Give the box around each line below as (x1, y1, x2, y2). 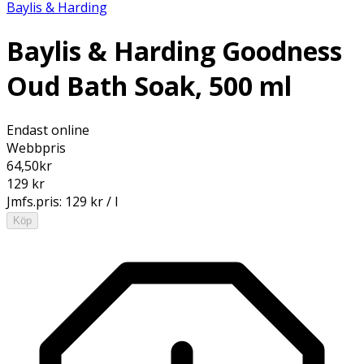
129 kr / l (65, 192, 118, 210)
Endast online (6, 120, 89, 139)
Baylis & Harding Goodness (6, 33, 342, 69)
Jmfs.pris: (6, 192, 65, 210)
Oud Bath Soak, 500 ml (6, 68, 292, 104)
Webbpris (6, 138, 66, 157)
